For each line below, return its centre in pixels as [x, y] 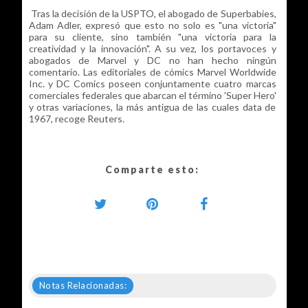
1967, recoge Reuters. [76, 118]
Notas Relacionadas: [82, 285]
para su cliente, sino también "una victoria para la [152, 36]
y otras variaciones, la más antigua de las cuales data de [152, 107]
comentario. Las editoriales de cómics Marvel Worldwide [152, 71]
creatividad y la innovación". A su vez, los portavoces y [152, 48]
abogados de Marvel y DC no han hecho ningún [152, 60]
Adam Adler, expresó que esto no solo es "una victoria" [152, 25]
